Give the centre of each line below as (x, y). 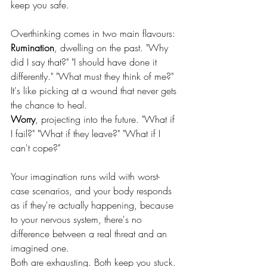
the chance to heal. (49, 105)
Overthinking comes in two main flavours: (93, 33)
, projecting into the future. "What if (106, 119)
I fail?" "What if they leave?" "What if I (87, 133)
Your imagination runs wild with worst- (85, 176)
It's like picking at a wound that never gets (95, 91)
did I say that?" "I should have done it (85, 62)
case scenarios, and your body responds (93, 191)
